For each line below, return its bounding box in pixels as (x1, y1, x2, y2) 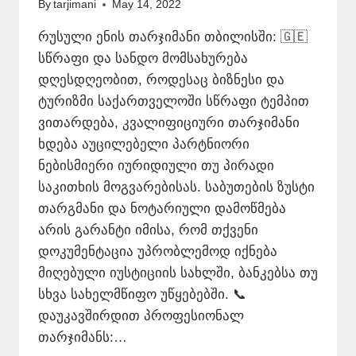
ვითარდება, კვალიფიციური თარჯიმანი (38, 115, 300, 131)
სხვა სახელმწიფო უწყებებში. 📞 (38, 287, 246, 303)
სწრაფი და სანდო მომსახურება (38, 51, 248, 67)
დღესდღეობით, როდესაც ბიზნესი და (38, 72, 284, 88)
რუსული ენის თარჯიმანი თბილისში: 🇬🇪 (38, 29, 308, 45)
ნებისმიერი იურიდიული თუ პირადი (38, 158, 274, 174)
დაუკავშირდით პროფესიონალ (38, 308, 244, 324)
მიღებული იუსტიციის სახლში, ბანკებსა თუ (38, 265, 318, 281)
